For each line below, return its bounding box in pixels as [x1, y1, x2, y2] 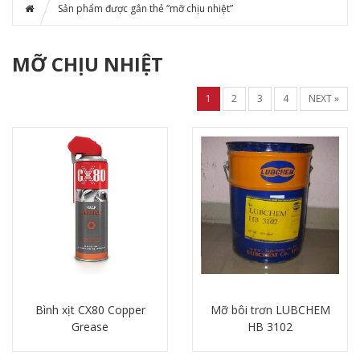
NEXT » [309, 92, 339, 105]
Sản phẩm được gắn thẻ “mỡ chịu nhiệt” [58, 2, 233, 15]
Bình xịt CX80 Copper [35, 302, 145, 317]
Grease [72, 319, 108, 334]
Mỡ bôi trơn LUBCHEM [210, 302, 330, 317]
